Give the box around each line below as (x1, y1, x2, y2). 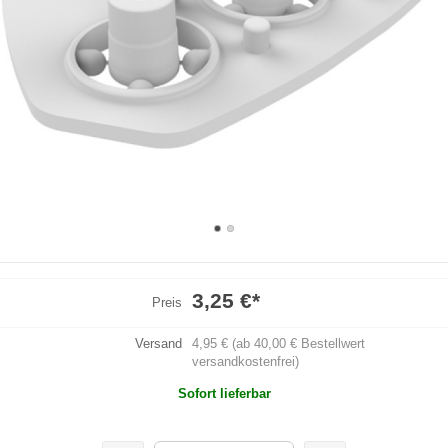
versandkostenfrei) (191, 353, 299, 369)
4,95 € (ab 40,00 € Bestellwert (191, 335, 365, 351)
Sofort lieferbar (177, 385, 271, 401)
